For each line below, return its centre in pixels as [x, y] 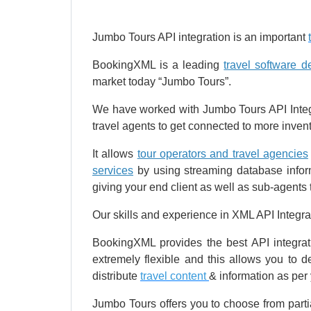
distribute [116, 276]
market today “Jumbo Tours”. [162, 82]
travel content [175, 276]
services [113, 171]
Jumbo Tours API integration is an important [200, 37]
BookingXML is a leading [158, 65]
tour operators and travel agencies [222, 154]
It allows [115, 154]
